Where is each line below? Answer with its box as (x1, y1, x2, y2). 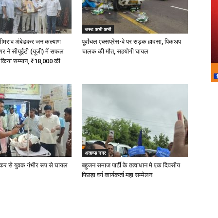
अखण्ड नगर (85, 149, 106, 156)
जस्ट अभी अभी (85, 26, 111, 33)
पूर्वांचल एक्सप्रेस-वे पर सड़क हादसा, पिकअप (82, 38, 181, 45)
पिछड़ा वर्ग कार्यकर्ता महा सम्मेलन (82, 171, 152, 179)
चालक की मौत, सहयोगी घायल (82, 48, 148, 55)
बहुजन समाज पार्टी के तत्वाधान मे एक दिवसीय (82, 162, 180, 169)
